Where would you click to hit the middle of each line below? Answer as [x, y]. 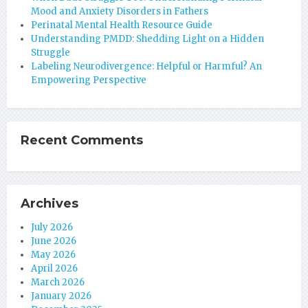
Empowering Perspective [89, 80]
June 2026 [54, 241]
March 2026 [58, 282]
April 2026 [54, 268]
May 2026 [53, 255]
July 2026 [52, 227]
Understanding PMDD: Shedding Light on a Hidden [147, 39]
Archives [49, 203]
